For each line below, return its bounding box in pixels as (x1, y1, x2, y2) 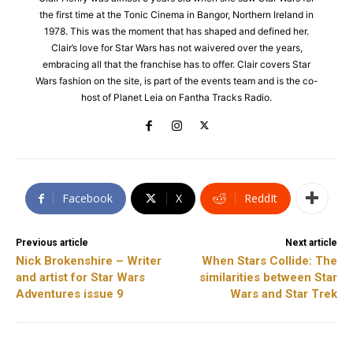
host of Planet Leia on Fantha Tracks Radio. (81, 91, 272, 103)
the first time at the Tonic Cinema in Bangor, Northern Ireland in (39, 8, 314, 20)
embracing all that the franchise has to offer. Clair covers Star (43, 58, 310, 70)
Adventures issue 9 (16, 286, 124, 301)
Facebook (61, 190, 113, 206)
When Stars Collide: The (201, 253, 337, 268)
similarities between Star (199, 269, 337, 284)
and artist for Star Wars (16, 269, 145, 284)
